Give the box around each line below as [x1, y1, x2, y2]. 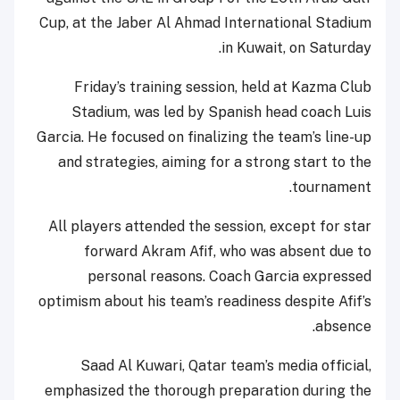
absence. [315, 317, 371, 335]
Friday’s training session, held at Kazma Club [74, 78, 371, 96]
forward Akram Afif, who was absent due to [84, 242, 371, 260]
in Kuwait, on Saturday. [221, 38, 371, 56]
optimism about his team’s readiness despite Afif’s [38, 292, 371, 310]
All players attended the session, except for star [48, 217, 371, 235]
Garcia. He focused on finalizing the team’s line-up [37, 128, 371, 146]
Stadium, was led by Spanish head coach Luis [71, 103, 371, 121]
